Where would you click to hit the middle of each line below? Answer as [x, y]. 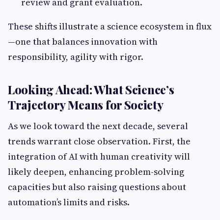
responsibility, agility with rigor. [76, 57]
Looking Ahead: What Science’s [91, 89]
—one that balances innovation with [83, 41]
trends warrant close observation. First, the [99, 141]
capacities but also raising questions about [97, 187]
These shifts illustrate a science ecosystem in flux [110, 26]
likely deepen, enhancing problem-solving [96, 172]
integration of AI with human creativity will [99, 156]
